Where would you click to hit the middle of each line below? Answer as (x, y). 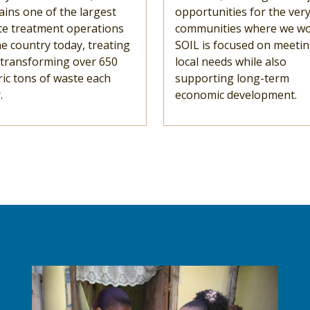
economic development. (237, 94)
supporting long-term (232, 78)
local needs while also (231, 61)
